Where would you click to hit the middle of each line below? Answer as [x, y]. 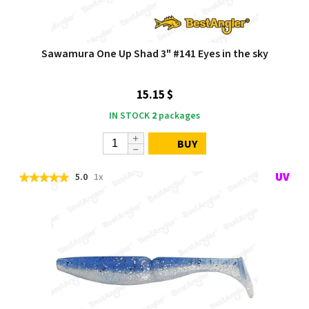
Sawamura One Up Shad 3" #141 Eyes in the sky [154, 54]
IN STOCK [129, 116]
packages [178, 116]
